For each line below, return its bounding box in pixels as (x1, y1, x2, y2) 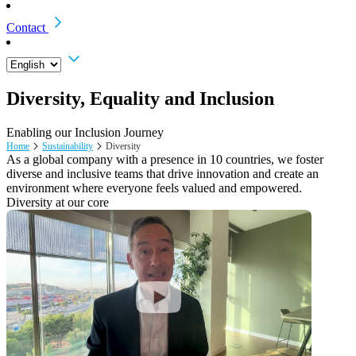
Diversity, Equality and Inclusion (6, 87, 274, 109)
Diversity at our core (6, 195, 109, 209)
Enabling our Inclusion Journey (6, 125, 164, 139)
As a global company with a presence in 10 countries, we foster (6, 152, 323, 166)
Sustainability (42, 140, 93, 152)
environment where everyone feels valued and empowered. (6, 180, 302, 195)
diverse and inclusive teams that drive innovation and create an (6, 166, 319, 180)
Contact (6, 21, 45, 34)
